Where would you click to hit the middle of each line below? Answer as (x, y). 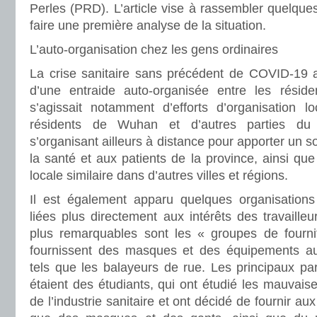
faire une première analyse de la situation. (148, 25)
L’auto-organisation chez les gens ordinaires (154, 50)
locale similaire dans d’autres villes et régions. (159, 175)
